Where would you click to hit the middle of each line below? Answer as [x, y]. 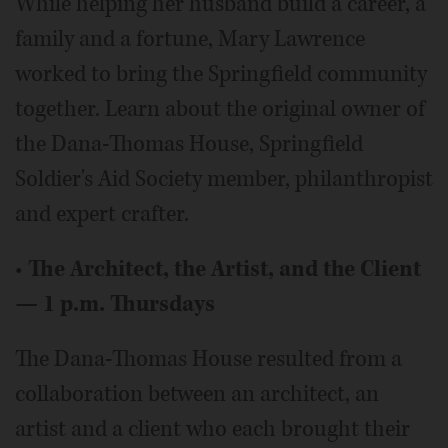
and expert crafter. [102, 213]
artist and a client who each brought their [212, 428]
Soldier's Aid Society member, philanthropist [224, 178]
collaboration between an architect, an [197, 393]
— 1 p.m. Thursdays [115, 303]
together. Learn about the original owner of [220, 108]
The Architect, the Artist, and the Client [224, 268]
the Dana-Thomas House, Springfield [189, 143]
